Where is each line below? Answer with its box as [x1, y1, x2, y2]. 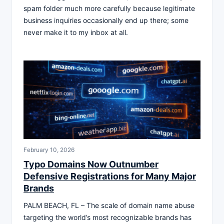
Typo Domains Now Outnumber [23, 159, 158, 170]
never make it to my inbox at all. [23, 27, 128, 36]
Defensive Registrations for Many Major [23, 171, 196, 182]
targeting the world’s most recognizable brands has [23, 213, 191, 222]
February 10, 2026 [23, 146, 74, 154]
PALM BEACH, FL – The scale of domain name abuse [23, 201, 194, 210]
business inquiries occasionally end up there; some [23, 15, 188, 24]
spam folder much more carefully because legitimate [23, 3, 195, 12]
